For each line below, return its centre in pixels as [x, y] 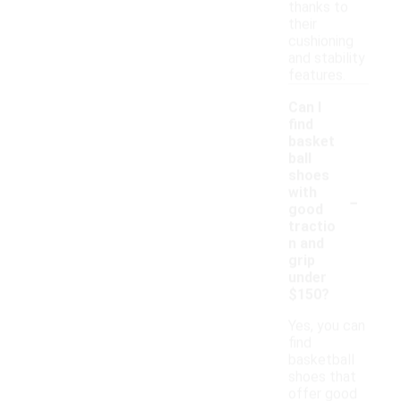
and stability [327, 58]
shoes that [322, 377]
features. [317, 75]
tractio [312, 226]
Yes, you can [327, 326]
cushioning [321, 41]
